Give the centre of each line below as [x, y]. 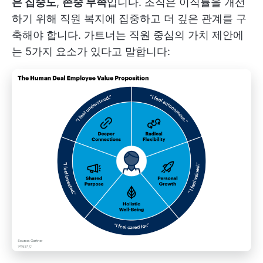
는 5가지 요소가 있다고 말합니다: [91, 51]
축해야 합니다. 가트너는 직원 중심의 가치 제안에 [128, 35]
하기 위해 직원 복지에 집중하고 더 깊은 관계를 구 [129, 18]
